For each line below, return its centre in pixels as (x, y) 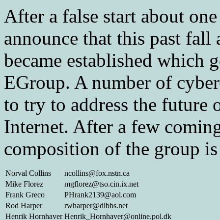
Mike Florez (24, 184)
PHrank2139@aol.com (100, 195)
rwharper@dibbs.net (96, 206)
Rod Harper (24, 206)
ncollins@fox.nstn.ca (97, 173)
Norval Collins (28, 173)
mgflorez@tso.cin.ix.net (101, 184)
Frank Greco (25, 195)
